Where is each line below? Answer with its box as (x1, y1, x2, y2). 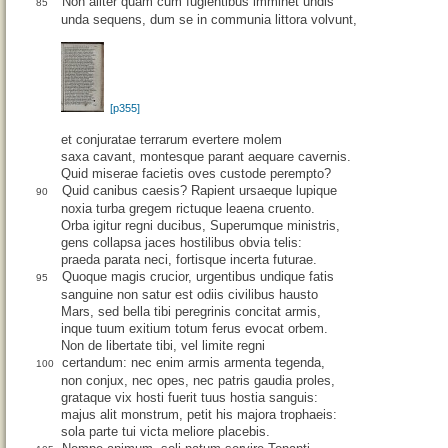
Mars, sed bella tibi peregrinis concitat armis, (61, 304, 321, 320)
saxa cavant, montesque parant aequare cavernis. (61, 149, 351, 165)
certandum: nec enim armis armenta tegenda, (62, 355, 325, 371)
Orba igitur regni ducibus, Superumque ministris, (61, 218, 340, 234)
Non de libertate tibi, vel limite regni (61, 338, 265, 354)
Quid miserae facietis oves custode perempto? (61, 166, 331, 182)
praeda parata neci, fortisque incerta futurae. (61, 252, 317, 268)
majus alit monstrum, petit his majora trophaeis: (61, 407, 337, 423)
